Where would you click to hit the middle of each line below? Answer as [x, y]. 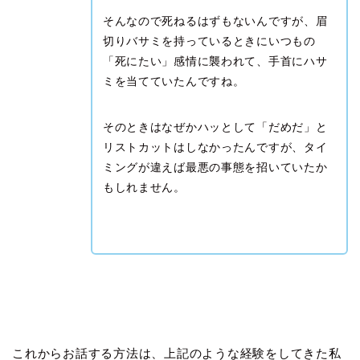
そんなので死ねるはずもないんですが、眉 [215, 20]
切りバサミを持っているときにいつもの [209, 41]
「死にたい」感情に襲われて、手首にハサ [215, 61]
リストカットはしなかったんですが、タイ [215, 147]
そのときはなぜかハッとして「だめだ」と [215, 127]
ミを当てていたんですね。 [174, 81]
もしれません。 [144, 187]
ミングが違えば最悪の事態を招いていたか [215, 167]
